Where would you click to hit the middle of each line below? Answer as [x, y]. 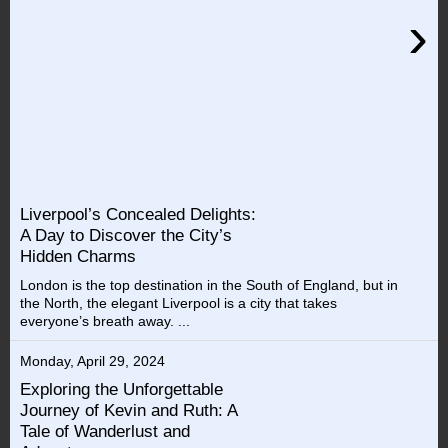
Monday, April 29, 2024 [92, 360]
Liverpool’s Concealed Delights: [138, 214]
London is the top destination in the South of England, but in [209, 284]
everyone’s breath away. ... [105, 320]
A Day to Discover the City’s [126, 235]
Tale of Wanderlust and [105, 431]
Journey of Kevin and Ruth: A [128, 410]
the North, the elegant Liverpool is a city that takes [178, 302]
